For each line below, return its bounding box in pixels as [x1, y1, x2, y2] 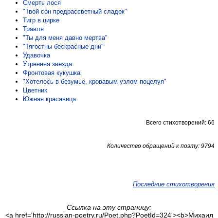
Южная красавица [23, 95, 76, 103]
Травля [23, 25, 44, 33]
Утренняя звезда [23, 60, 72, 68]
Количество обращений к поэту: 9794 [107, 143, 215, 149]
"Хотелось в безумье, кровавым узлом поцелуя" [23, 78, 166, 85]
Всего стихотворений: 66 [146, 119, 215, 126]
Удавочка [23, 52, 50, 59]
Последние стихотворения [133, 181, 215, 188]
